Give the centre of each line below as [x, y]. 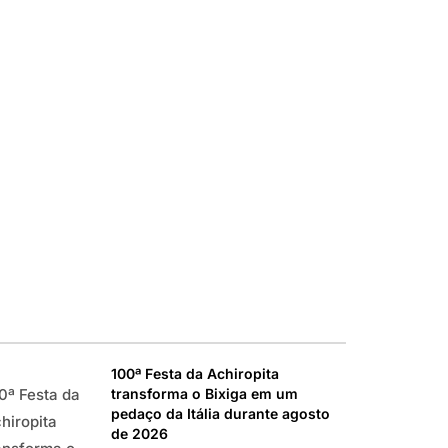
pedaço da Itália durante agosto [221, 413]
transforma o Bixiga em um [205, 393]
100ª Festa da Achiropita [195, 373]
